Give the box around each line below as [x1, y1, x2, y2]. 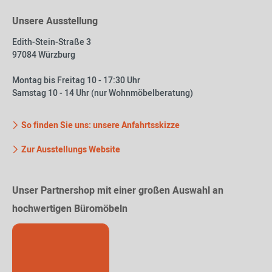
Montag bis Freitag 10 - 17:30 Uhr [12, 74, 140, 87]
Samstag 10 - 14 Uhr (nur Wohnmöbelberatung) [12, 87, 193, 100]
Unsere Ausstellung [12, 14, 98, 29]
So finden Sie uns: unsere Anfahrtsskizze [19, 119, 180, 132]
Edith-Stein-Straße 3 [12, 36, 91, 49]
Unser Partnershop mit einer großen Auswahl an [12, 183, 223, 198]
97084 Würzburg [12, 49, 75, 61]
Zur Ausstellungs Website [19, 143, 120, 156]
